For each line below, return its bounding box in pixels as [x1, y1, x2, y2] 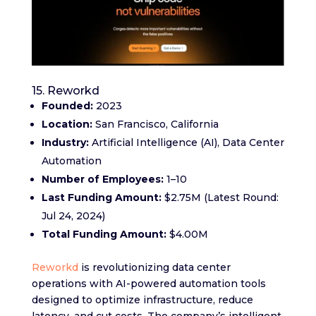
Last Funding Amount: [41, 191, 162, 205]
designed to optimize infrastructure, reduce [31, 293, 253, 307]
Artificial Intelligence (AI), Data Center [88, 136, 284, 150]
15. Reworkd [31, 84, 99, 98]
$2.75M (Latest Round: [161, 191, 279, 205]
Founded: [41, 99, 93, 113]
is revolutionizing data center [78, 261, 231, 274]
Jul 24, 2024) [41, 209, 105, 223]
